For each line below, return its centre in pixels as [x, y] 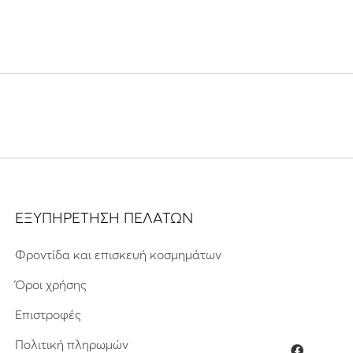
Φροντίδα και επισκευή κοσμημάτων [118, 255]
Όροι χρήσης [50, 285]
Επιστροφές [48, 315]
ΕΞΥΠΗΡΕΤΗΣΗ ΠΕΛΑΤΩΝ [104, 218]
